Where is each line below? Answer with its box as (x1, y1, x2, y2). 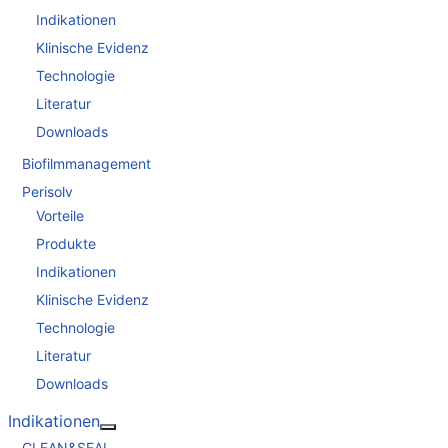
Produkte (36, 235, 96, 253)
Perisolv (22, 182, 73, 200)
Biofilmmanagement (22, 154, 151, 172)
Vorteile (36, 207, 84, 225)
